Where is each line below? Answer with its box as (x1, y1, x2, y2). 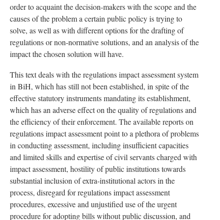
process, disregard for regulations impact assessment (10, 187, 170, 197)
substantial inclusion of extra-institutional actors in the (10, 175, 175, 186)
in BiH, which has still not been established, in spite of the (10, 81, 189, 91)
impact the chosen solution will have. (10, 48, 124, 59)
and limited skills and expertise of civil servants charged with (10, 151, 197, 162)
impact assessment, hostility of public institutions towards (10, 163, 186, 174)
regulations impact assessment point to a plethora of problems (10, 128, 199, 138)
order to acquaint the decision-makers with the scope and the (10, 1, 196, 12)
